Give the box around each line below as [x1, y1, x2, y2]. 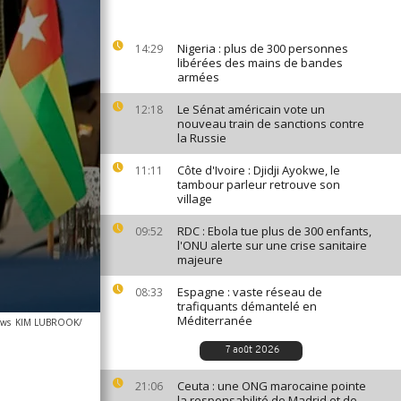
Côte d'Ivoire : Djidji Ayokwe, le [177, 162, 340, 178]
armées [177, 69, 219, 85]
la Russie [177, 130, 226, 146]
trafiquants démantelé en [177, 298, 317, 314]
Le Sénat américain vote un [177, 101, 325, 117]
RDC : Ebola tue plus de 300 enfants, [177, 223, 371, 239]
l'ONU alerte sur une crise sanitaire [177, 237, 367, 253]
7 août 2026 [225, 346, 279, 355]
